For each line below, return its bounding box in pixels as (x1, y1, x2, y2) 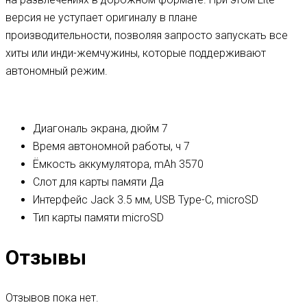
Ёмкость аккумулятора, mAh (33, 157, 176, 171)
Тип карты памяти (33, 210, 119, 224)
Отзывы (5, 245, 86, 270)
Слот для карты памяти (33, 175, 147, 188)
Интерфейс (33, 193, 88, 206)
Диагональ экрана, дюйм (33, 121, 159, 135)
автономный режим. (5, 64, 108, 77)
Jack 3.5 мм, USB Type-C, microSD (90, 193, 258, 206)
